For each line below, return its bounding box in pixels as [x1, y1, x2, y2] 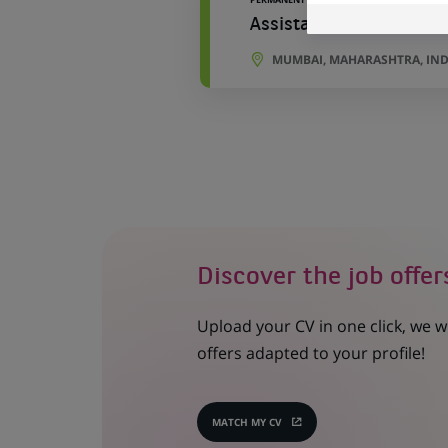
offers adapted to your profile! [196, 341, 425, 364]
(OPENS [255, 419, 293, 433]
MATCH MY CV [211, 414, 282, 429]
